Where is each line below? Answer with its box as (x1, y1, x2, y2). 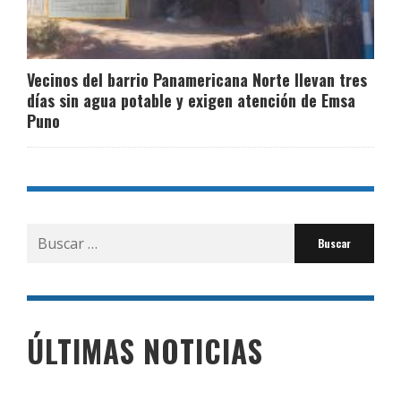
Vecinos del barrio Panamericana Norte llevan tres (27, 67, 367, 91)
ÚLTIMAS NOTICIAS (27, 328, 263, 373)
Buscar (26, 223, 73, 243)
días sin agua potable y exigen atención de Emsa (27, 88, 355, 112)
